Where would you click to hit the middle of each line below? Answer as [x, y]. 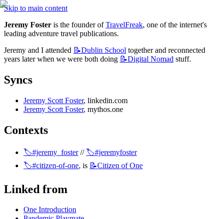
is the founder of [78, 25]
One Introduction [50, 210]
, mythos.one [103, 109]
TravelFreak [124, 25]
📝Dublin [88, 50]
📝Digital [134, 59]
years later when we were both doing [62, 59]
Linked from [36, 189]
